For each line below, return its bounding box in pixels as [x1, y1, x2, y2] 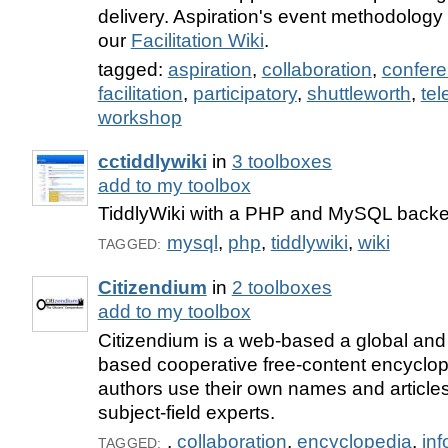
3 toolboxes [231, 150, 332, 172]
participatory [192, 82, 297, 104]
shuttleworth [306, 82, 411, 104]
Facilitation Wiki [130, 29, 264, 51]
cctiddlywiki [97, 150, 207, 172]
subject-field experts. [97, 402, 275, 424]
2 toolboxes [231, 277, 332, 299]
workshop [97, 106, 182, 128]
